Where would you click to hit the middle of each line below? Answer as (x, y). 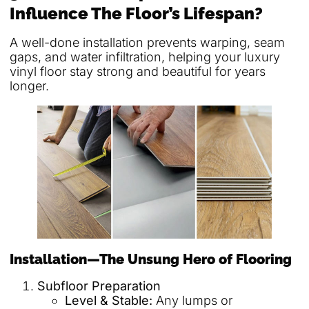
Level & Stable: (109, 300)
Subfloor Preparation (99, 286)
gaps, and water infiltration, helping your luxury (145, 57)
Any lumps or (192, 300)
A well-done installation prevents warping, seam (147, 42)
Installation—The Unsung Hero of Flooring (151, 259)
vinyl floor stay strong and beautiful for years (138, 71)
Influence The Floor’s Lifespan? (136, 13)
